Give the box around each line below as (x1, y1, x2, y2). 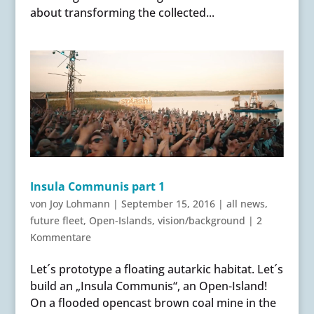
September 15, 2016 (121, 196, 215, 210)
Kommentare (29, 230, 91, 244)
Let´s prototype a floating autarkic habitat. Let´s (29, 261, 283, 277)
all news (226, 196, 265, 210)
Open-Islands (88, 213, 152, 227)
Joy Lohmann (49, 196, 110, 210)
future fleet (29, 213, 83, 227)
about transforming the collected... (29, 5, 214, 20)
